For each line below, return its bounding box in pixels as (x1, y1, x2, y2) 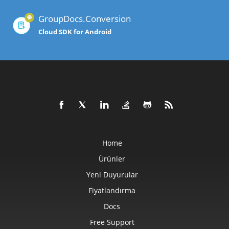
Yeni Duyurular (86, 170, 138, 180)
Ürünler (99, 154, 125, 164)
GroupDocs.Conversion (38, 13, 131, 25)
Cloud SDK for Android (38, 27, 111, 37)
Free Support (89, 217, 134, 227)
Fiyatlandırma (88, 186, 135, 196)
